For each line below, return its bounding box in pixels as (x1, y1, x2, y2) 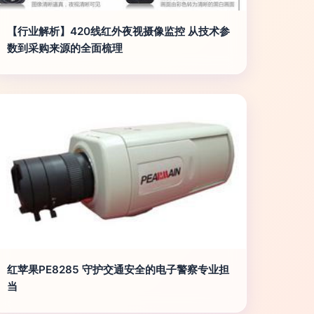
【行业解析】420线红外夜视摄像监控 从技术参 (6, 25, 230, 38)
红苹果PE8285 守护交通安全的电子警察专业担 (6, 263, 229, 276)
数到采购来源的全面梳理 (6, 41, 123, 55)
